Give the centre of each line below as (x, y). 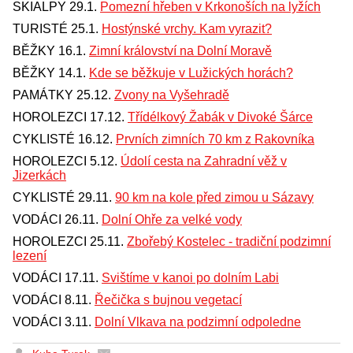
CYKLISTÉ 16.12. (64, 139)
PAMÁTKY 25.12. (63, 95)
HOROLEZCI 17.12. (70, 117)
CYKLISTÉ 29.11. (64, 198)
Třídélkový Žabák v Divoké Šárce (220, 117)
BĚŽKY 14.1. (51, 73)
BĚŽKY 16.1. (51, 51)
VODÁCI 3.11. (54, 322)
